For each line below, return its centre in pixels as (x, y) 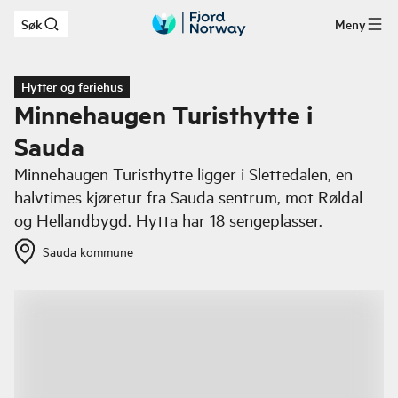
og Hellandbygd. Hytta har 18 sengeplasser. (168, 220)
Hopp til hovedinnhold (103, 30)
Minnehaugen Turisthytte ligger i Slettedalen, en (183, 174)
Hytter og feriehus (72, 86)
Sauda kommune (88, 251)
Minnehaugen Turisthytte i (163, 114)
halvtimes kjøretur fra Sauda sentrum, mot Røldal (188, 197)
